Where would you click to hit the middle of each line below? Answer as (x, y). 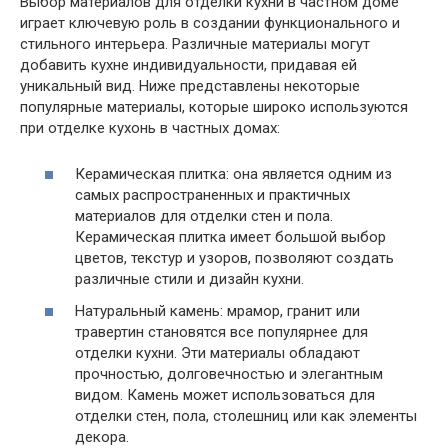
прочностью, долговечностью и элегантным (229, 373)
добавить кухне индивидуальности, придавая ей (188, 64)
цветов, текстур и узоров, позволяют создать (234, 258)
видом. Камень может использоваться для (225, 394)
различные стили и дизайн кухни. (189, 279)
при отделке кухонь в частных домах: (150, 127)
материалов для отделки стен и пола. (204, 216)
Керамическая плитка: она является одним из (233, 174)
